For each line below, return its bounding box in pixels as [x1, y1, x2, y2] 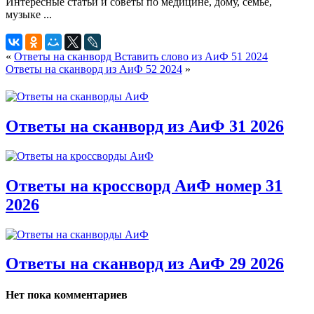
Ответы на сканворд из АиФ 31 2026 [6, 116, 284, 135]
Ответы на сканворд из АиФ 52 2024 [6, 62, 182, 75]
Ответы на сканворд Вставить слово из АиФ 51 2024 [14, 50, 268, 62]
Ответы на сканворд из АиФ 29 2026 [6, 254, 284, 273]
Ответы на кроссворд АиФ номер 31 [6, 176, 282, 195]
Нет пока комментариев [6, 288, 128, 301]
